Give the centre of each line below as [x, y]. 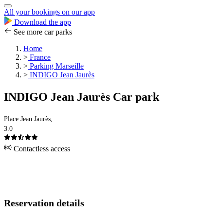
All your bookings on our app [49, 12]
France [39, 57]
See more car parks [42, 32]
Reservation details [44, 203]
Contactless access [41, 149]
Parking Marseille [56, 66]
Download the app [42, 22]
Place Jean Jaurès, [28, 119]
